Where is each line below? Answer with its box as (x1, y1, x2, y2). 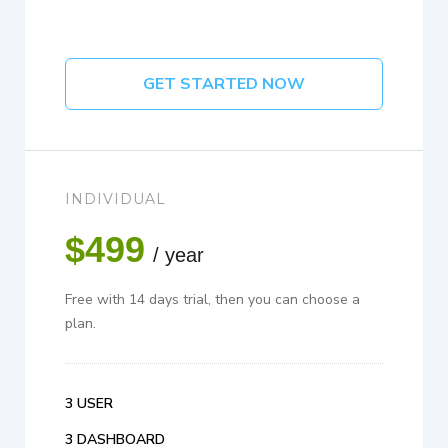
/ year (153, 244, 204, 267)
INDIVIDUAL (65, 190, 166, 209)
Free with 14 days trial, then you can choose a (65, 290, 360, 310)
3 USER (65, 394, 113, 414)
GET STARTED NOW (143, 73, 305, 96)
